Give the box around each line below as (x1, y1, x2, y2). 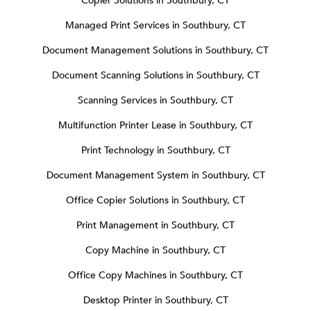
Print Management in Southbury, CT (76, 219, 235, 233)
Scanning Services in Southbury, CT (78, 94, 233, 108)
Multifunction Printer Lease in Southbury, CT (58, 119, 253, 133)
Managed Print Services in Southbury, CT (65, 19, 246, 33)
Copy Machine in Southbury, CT (85, 244, 226, 258)
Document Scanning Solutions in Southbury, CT (51, 69, 260, 83)
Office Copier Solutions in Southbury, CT (66, 194, 245, 208)
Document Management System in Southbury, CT (46, 169, 265, 183)
